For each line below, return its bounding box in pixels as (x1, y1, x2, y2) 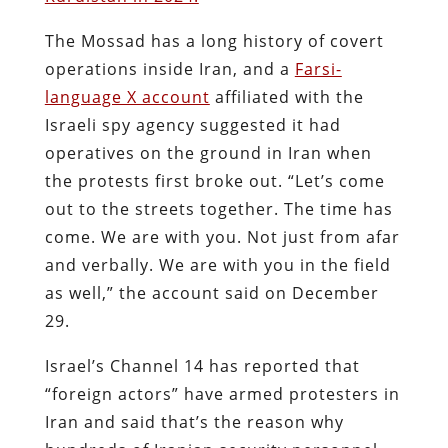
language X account (44, 85, 210, 108)
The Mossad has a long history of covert (44, 29, 384, 52)
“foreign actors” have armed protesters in (44, 382, 400, 405)
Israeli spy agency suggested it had (44, 113, 341, 136)
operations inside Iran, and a (44, 57, 295, 80)
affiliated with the (209, 85, 364, 108)
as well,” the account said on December (44, 281, 379, 304)
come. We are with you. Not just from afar (44, 225, 400, 248)
